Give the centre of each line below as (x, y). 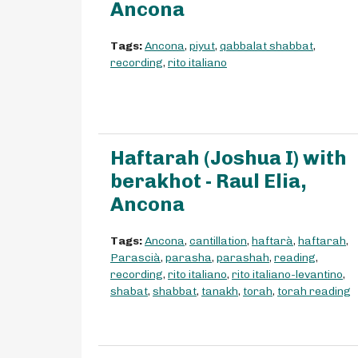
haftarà (272, 241)
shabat (129, 292)
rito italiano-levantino (287, 275)
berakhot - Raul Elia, (209, 181)
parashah (243, 258)
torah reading (314, 292)
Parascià (135, 258)
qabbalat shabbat (267, 46)
